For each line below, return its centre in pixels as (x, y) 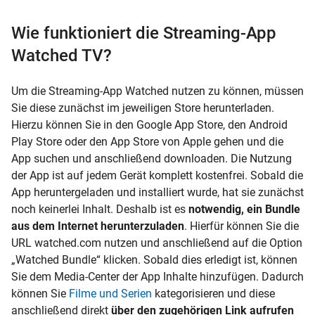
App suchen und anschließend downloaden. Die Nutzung (152, 158)
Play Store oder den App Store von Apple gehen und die (147, 141)
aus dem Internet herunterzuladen (98, 226)
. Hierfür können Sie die (242, 226)
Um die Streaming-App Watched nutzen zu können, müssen (157, 91)
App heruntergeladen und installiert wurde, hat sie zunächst (157, 192)
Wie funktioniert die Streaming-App (144, 33)
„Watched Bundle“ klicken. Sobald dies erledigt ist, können (154, 259)
